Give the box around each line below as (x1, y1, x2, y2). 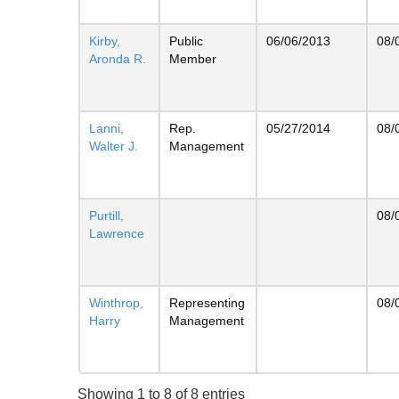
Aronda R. (89, 51, 146, 66)
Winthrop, (89, 295, 143, 310)
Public (169, 33, 203, 48)
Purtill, (89, 208, 124, 223)
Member (169, 51, 216, 66)
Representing (169, 295, 245, 310)
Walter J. (89, 138, 138, 153)
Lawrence (89, 225, 144, 240)
